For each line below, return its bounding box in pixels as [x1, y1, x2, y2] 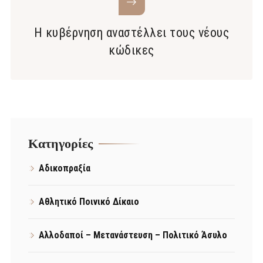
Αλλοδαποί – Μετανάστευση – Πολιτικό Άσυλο [39, 230, 227, 241]
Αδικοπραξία [39, 163, 90, 174]
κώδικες [109, 43, 154, 58]
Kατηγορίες [28, 136, 93, 151]
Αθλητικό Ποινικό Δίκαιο [39, 196, 139, 208]
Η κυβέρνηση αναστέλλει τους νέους [33, 25, 230, 41]
